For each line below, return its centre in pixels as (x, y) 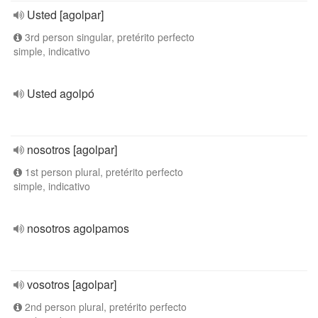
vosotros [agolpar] (72, 284)
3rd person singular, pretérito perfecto (108, 37)
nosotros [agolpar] (72, 149)
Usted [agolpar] (65, 15)
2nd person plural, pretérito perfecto (104, 307)
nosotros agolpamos (78, 228)
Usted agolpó (61, 93)
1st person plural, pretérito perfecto (103, 172)
